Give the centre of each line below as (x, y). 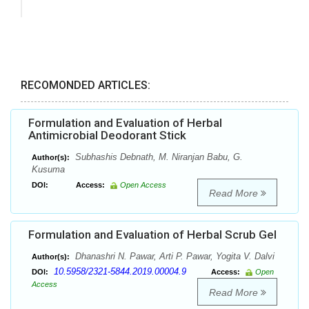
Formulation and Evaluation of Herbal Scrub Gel (152, 235)
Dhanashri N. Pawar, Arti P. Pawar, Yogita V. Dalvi (173, 257)
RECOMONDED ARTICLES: (86, 86)
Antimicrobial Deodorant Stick (107, 136)
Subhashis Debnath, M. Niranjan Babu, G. (158, 157)
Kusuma (48, 170)
